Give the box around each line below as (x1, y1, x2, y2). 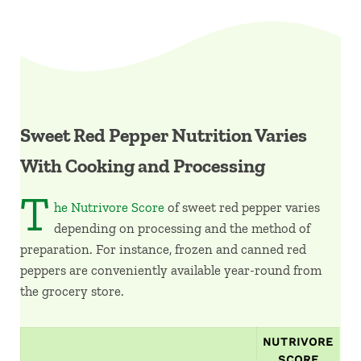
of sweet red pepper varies (164, 199, 320, 216)
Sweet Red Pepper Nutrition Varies (20, 123, 307, 147)
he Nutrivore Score (53, 199, 164, 216)
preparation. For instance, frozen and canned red (20, 241, 306, 258)
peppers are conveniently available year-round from (20, 262, 322, 279)
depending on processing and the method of (53, 220, 310, 237)
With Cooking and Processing (20, 154, 265, 177)
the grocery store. (20, 283, 124, 300)
